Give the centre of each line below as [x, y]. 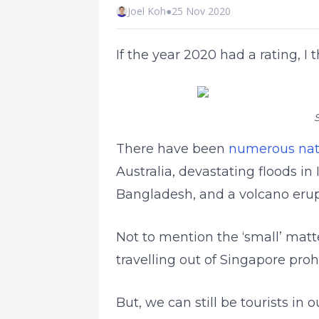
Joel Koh [147, 11]
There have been [172, 148]
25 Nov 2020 [201, 11]
